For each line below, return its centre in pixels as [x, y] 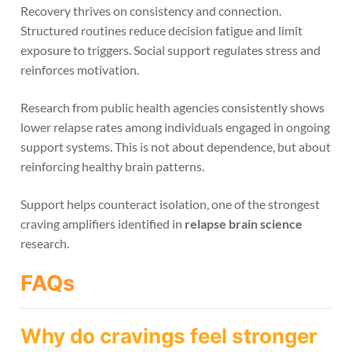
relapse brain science [244, 223]
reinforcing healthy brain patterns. [112, 166]
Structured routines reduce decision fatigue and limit [161, 31]
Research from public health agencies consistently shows [172, 107]
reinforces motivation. [80, 70]
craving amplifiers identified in [103, 223]
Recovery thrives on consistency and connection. [151, 11]
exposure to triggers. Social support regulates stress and [170, 50]
